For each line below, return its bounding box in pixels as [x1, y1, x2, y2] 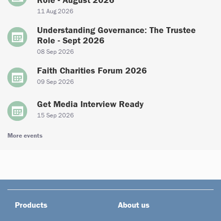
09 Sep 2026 [37, 77, 74, 86]
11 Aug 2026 [37, 6, 74, 15]
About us [118, 199, 149, 210]
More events [7, 131, 42, 140]
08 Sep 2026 [37, 47, 74, 56]
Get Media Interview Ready [37, 98, 144, 110]
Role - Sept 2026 [37, 34, 105, 46]
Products [15, 199, 47, 210]
